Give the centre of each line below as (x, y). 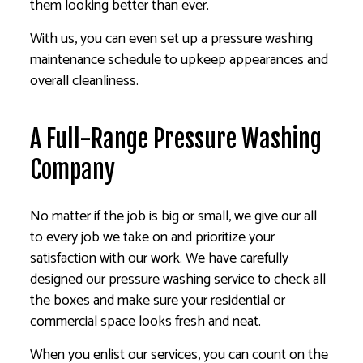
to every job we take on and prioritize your (153, 237)
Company (73, 169)
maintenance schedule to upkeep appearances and (179, 60)
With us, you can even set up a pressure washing (172, 38)
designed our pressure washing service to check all (178, 279)
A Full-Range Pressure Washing (176, 139)
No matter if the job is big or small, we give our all (174, 216)
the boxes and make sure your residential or (158, 300)
